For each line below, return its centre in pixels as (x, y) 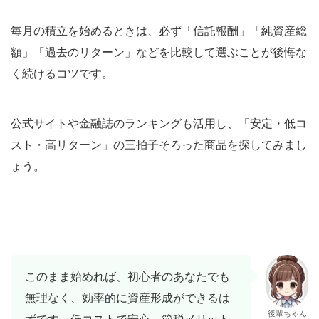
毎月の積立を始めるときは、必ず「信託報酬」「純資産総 (159, 30)
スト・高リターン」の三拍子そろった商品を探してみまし (159, 144)
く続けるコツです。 (62, 73)
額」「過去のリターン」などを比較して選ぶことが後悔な (159, 52)
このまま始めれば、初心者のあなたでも (127, 276)
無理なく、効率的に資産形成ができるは (127, 297)
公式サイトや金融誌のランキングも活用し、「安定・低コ (159, 123)
